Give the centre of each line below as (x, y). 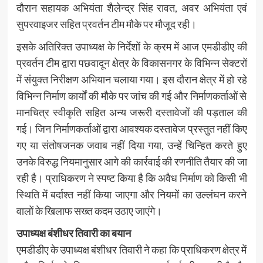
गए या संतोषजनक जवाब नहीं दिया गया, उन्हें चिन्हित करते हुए (131, 145)
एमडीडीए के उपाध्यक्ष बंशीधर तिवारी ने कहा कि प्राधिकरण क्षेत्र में (131, 249)
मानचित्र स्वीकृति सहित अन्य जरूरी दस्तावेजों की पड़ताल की (131, 112)
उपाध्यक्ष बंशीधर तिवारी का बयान (73, 233)
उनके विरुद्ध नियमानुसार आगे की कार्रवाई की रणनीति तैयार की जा (131, 161)
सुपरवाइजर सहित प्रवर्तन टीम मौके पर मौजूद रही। (106, 24)
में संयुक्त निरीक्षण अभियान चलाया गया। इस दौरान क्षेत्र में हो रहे (131, 79)
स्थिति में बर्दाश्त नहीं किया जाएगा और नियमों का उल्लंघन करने (131, 194)
